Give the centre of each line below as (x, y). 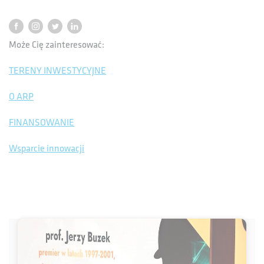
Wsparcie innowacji (47, 148)
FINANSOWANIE (42, 123)
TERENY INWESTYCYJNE (57, 71)
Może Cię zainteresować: (57, 45)
